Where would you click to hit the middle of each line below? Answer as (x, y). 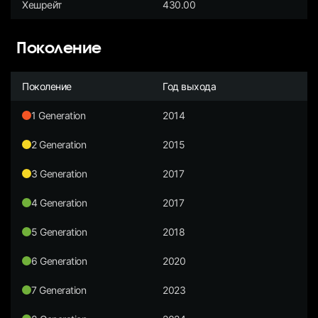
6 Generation (59, 261)
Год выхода (190, 86)
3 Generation (59, 173)
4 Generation (59, 202)
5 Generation (59, 231)
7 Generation (59, 290)
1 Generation (59, 115)
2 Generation (59, 144)
